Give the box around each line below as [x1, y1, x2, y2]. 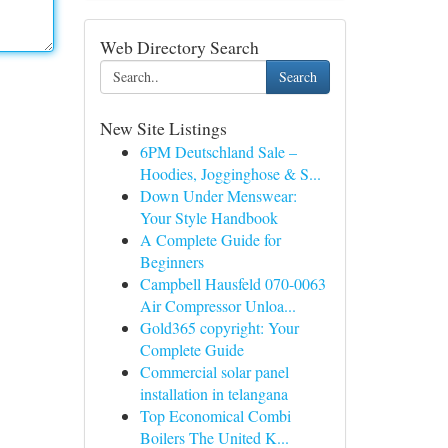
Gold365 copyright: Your [139, 317, 299, 338]
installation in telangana [139, 383, 288, 404]
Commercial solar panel [139, 361, 289, 382]
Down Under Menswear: [139, 185, 297, 206]
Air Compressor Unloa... [139, 295, 296, 316]
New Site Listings [99, 116, 227, 140]
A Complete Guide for [139, 229, 281, 250]
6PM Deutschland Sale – [139, 141, 297, 162]
